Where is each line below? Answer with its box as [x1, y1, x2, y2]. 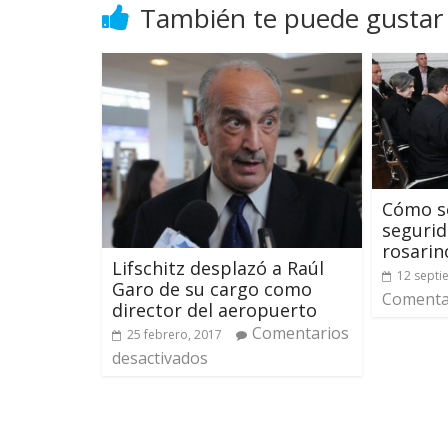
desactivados [112, 346, 208, 369]
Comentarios [252, 321, 349, 344]
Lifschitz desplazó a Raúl [112, 255, 324, 280]
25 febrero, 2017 [127, 325, 222, 343]
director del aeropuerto [112, 297, 317, 322]
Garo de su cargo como [112, 276, 312, 301]
